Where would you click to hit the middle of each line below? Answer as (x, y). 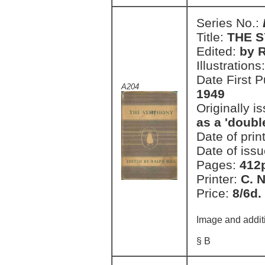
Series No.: (230, 23)
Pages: (218, 165)
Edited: (218, 51)
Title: (212, 37)
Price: (214, 193)
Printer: (219, 179)
